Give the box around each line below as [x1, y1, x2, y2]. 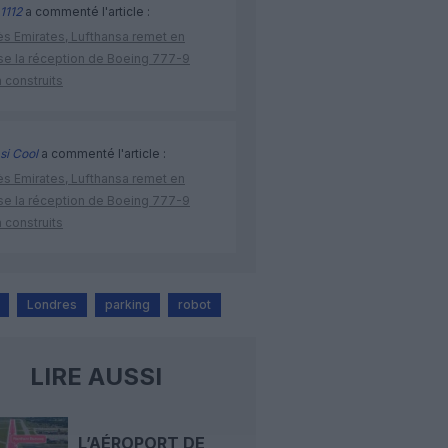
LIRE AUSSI [29, 362, 162, 392]
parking [105, 297, 150, 313]
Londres [27, 297, 77, 313]
